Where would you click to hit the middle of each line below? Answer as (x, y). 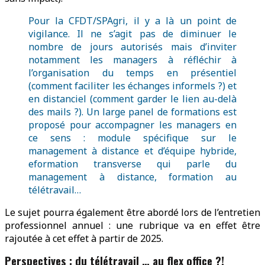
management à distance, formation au (132, 177)
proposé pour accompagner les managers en (132, 125)
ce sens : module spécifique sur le (132, 138)
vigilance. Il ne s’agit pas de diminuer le (132, 33)
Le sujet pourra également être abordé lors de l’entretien (132, 212)
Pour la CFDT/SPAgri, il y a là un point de (132, 20)
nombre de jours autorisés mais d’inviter (132, 46)
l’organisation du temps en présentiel (132, 72)
